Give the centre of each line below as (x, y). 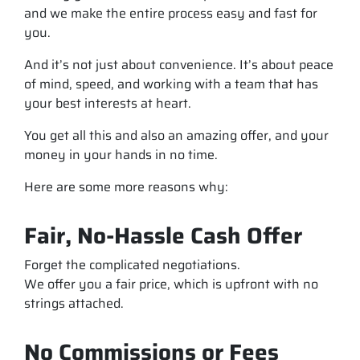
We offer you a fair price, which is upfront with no (171, 284)
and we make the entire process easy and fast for (171, 13)
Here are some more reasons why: (126, 186)
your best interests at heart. (108, 103)
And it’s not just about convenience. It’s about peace (179, 64)
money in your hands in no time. (121, 154)
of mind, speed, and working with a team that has (171, 84)
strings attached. (74, 303)
